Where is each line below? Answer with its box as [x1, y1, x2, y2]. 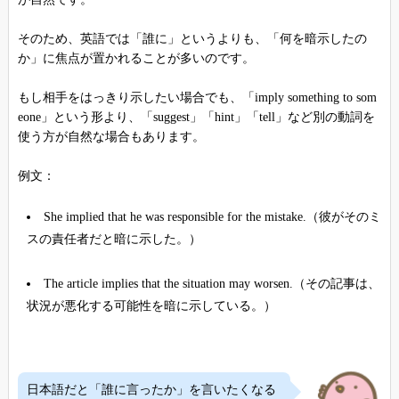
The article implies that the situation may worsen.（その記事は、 [43, 276, 380, 290]
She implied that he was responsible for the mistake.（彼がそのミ [43, 209, 381, 224]
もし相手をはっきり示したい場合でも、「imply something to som [17, 90, 377, 104]
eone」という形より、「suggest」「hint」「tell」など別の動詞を [17, 110, 375, 124]
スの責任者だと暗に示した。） [26, 232, 201, 246]
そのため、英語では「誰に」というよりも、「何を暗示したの [17, 31, 367, 45]
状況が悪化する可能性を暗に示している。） [26, 298, 276, 313]
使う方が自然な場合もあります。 [17, 129, 205, 143]
